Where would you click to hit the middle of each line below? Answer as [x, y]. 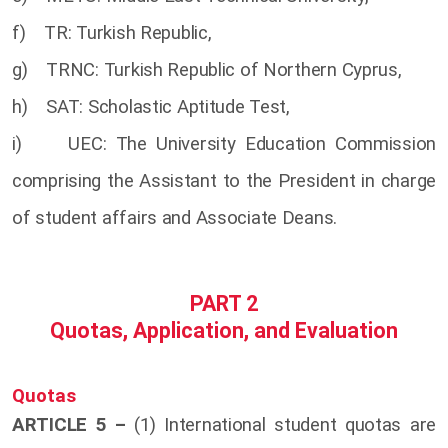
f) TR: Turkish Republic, [112, 33]
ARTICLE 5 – [69, 424]
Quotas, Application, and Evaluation [224, 331]
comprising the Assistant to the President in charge [224, 181]
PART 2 [224, 303]
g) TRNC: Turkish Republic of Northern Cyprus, [207, 70]
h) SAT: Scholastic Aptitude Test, [151, 107]
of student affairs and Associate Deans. [175, 218]
